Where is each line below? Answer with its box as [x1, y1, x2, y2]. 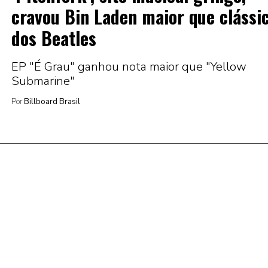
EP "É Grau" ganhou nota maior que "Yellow [11, 58, 246, 75]
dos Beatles [11, 24, 96, 51]
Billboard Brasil [22, 96, 80, 107]
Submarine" [11, 72, 75, 89]
